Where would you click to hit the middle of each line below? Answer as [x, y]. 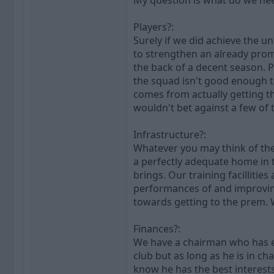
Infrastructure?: [170, 135]
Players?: [154, 27]
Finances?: [157, 229]
